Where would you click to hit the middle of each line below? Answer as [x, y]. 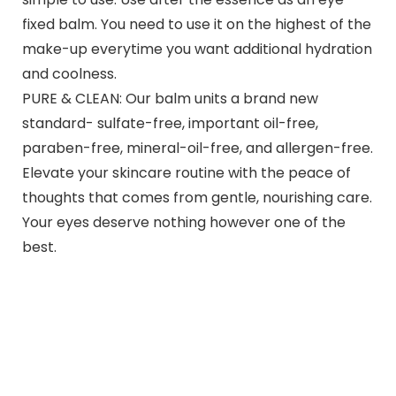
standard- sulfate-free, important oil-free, [170, 123]
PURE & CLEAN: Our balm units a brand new [170, 98]
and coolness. [69, 73]
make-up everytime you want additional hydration [197, 49]
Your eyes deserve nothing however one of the [183, 222]
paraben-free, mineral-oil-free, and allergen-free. [197, 148]
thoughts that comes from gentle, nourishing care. [197, 197]
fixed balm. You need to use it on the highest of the [196, 24]
